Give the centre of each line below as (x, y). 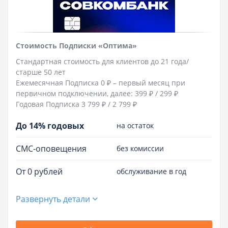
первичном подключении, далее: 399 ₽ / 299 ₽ (97, 93)
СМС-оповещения (51, 148)
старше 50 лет (41, 72)
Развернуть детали (53, 199)
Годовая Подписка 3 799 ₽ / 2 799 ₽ (76, 104)
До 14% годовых (50, 125)
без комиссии (140, 149)
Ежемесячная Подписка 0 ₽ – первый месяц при (101, 82)
